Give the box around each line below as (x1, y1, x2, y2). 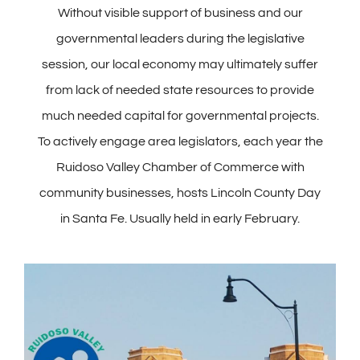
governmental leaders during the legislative (55, 31, 305, 45)
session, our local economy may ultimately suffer (42, 57, 318, 71)
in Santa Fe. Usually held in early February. (60, 211, 300, 225)
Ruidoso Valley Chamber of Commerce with (55, 160, 305, 174)
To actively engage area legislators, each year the (37, 134, 323, 148)
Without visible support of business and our (57, 6, 303, 19)
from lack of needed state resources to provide (46, 83, 314, 96)
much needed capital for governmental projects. (41, 108, 319, 122)
